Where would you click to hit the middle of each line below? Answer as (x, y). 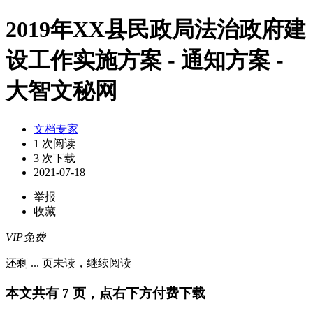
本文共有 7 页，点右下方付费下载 (105, 293)
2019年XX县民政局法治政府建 (156, 30)
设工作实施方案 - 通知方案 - (145, 60)
